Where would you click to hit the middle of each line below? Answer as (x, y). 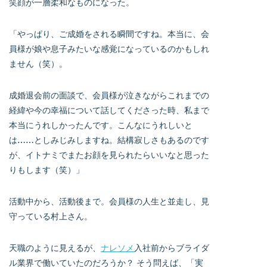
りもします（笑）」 (46, 169)
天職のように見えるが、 (55, 247)
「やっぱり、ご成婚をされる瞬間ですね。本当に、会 (109, 33)
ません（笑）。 (38, 63)
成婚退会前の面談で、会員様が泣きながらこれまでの (109, 95)
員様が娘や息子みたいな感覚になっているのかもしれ (109, 48)
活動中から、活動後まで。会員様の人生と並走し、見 (109, 201)
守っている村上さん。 (51, 216)
